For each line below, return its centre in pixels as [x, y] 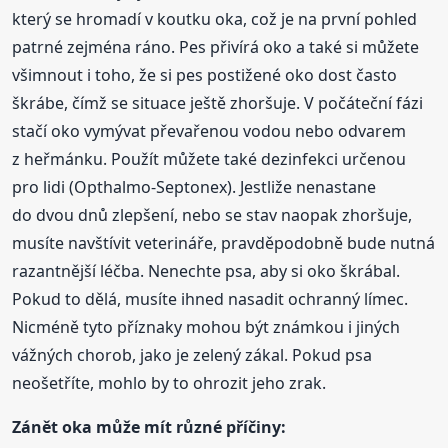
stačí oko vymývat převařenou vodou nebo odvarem [209, 131]
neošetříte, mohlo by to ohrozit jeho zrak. [169, 383]
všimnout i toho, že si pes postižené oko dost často [205, 75]
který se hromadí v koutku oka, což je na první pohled [215, 19]
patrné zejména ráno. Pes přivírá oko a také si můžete [216, 47]
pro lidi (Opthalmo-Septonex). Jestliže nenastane [194, 187]
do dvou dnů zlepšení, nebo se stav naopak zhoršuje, [212, 215]
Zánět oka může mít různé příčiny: [149, 427]
